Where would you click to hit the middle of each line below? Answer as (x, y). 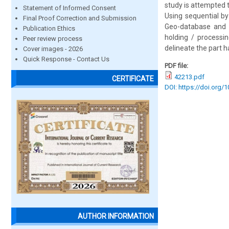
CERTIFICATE (133, 79)
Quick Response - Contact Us (66, 59)
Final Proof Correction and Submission (80, 18)
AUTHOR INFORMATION (116, 216)
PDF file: (177, 66)
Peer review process (53, 39)
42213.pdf (189, 77)
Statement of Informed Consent (70, 8)
